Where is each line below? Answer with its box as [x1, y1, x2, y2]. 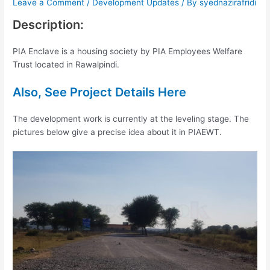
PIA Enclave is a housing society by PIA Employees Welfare [13, 46, 243, 56]
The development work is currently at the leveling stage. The [13, 113, 250, 124]
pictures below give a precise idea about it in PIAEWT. [13, 127, 222, 137]
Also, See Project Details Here [13, 84, 187, 99]
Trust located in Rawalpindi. [13, 59, 120, 69]
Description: [13, 17, 84, 32]
